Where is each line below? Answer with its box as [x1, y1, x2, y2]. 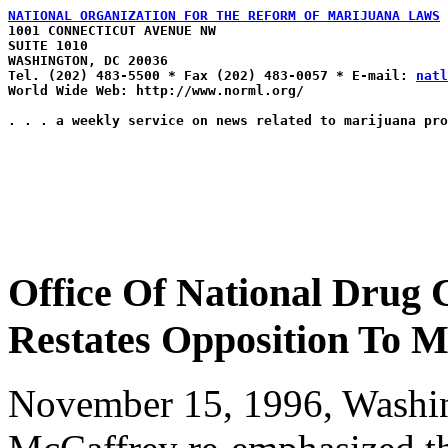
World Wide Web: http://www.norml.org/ [8, 83, 304, 98]
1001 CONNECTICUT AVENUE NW [8, 23, 216, 38]
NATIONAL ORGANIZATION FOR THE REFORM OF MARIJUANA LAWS [8, 8, 440, 23]
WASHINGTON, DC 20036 [8, 53, 168, 68]
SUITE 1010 [8, 38, 88, 53]
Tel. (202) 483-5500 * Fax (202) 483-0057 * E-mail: [8, 68, 416, 83]
